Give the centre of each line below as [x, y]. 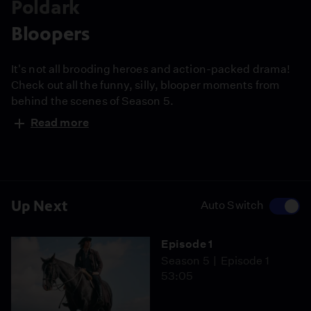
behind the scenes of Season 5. [92, 101]
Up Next [39, 206]
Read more [60, 123]
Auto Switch [232, 205]
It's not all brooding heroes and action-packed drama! [151, 69]
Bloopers [50, 34]
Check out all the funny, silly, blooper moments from [145, 85]
